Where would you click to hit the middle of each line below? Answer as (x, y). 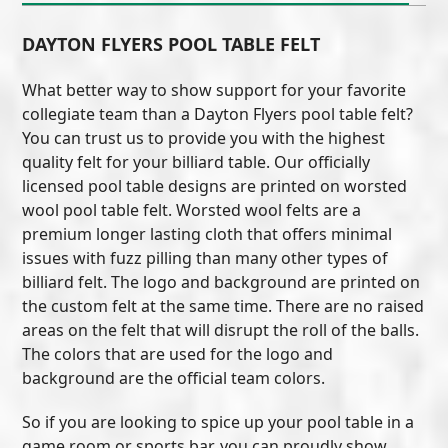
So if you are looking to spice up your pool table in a (218, 421)
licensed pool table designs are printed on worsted (215, 185)
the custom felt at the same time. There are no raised (223, 305)
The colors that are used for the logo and (178, 353)
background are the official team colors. (174, 377)
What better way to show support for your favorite (214, 89)
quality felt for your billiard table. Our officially (196, 161)
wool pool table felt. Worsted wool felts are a (192, 209)
